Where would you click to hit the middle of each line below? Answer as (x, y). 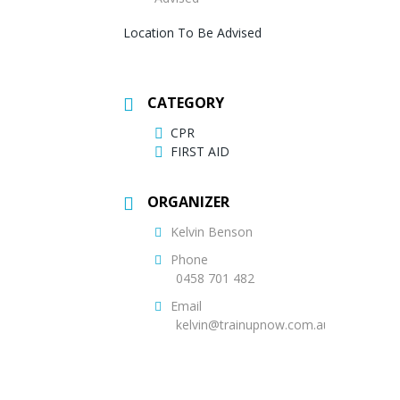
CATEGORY (186, 102)
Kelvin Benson (212, 231)
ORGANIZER (188, 201)
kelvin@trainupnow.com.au (253, 324)
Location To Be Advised (192, 32)
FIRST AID (200, 151)
